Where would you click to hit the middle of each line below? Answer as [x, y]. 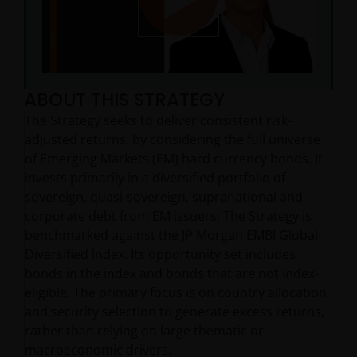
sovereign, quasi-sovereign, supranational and [164, 197]
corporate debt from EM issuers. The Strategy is [168, 216]
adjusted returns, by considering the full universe [173, 140]
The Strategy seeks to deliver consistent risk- [158, 121]
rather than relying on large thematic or [144, 331]
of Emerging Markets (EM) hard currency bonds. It [174, 159]
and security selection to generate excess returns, [175, 312]
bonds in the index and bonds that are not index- [172, 274]
